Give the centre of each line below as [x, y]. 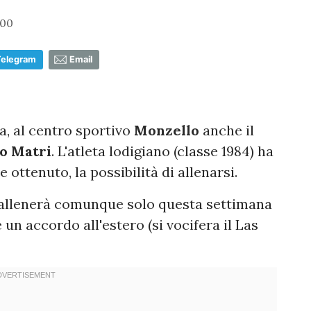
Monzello [165, 130]
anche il [227, 130]
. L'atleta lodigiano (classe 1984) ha [162, 151]
